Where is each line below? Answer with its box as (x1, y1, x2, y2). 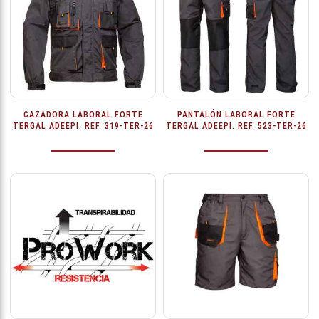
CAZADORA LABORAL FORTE (23, 110, 143, 120)
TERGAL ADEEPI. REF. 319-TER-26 (12, 121, 154, 132)
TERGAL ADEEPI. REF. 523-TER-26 (165, 121, 307, 132)
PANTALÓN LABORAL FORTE (177, 110, 296, 120)
